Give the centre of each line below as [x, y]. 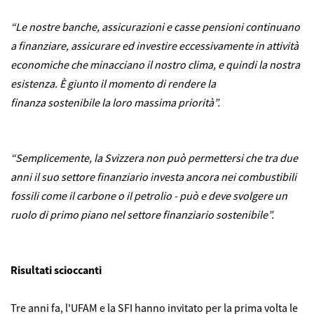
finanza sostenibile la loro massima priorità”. [116, 103]
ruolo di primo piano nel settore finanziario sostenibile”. [142, 215]
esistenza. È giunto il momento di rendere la [113, 84]
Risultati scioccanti [56, 270]
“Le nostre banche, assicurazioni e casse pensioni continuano [155, 27]
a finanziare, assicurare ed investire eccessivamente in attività [155, 46]
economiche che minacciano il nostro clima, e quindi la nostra [155, 65]
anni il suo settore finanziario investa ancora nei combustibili [153, 177]
